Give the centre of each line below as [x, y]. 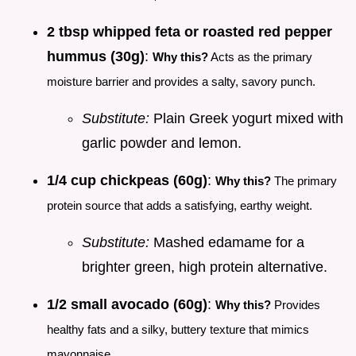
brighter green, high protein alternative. [205, 267]
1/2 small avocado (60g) [127, 305]
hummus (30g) [96, 57]
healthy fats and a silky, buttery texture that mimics [178, 330]
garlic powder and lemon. [162, 143]
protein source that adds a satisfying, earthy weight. [180, 206]
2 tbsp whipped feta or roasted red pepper [190, 32]
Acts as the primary [260, 57]
